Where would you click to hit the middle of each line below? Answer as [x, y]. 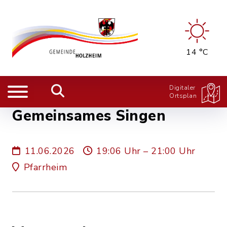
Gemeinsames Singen [89, 116]
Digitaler [182, 88]
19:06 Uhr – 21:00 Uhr [146, 151]
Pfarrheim [45, 167]
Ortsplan [183, 96]
